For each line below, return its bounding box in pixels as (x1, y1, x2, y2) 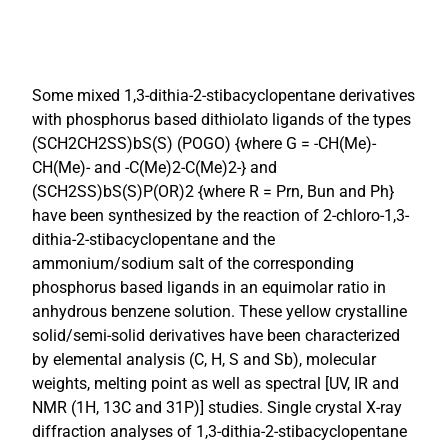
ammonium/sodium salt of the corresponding (32, 254, 354, 273)
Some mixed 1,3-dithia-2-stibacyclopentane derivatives (32, 86, 415, 105)
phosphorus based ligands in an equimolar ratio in (32, 278, 386, 297)
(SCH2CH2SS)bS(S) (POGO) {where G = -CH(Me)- (32, 134, 376, 153)
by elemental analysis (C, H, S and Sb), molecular (32, 350, 376, 369)
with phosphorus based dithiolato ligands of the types (32, 110, 411, 129)
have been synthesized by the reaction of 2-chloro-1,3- (32, 206, 409, 225)
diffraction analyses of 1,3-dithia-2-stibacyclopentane (32, 422, 407, 441)
